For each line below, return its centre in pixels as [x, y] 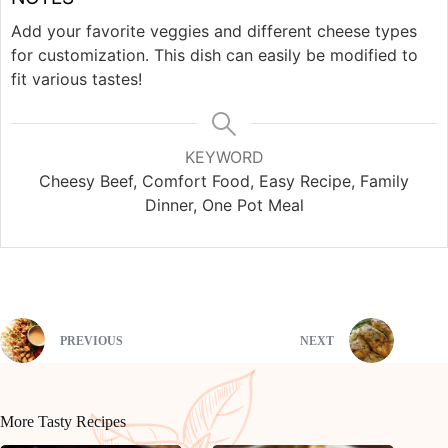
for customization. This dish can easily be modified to [214, 54]
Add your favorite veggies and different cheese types [214, 30]
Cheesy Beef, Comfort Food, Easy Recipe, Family [224, 180]
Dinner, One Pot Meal [224, 204]
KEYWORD [224, 156]
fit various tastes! [76, 78]
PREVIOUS [91, 341]
